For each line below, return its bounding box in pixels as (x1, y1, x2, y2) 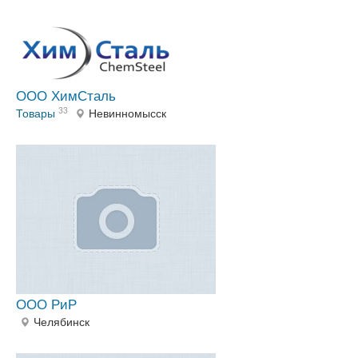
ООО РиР (16, 293, 77, 314)
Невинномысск (89, 105, 166, 121)
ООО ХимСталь (16, 85, 116, 105)
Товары (16, 105, 55, 121)
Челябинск (34, 313, 89, 330)
